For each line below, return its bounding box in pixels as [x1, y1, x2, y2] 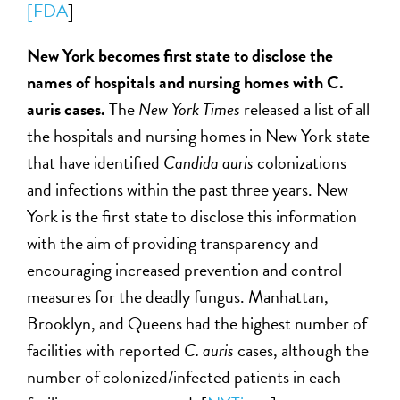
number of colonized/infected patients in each [27, 363, 342, 391]
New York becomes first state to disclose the [27, 42, 334, 70]
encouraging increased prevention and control [27, 256, 343, 284]
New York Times [138, 96, 245, 123]
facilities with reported [27, 337, 185, 364]
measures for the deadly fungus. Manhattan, [27, 283, 329, 311]
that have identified [27, 149, 164, 177]
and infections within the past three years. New [27, 176, 349, 204]
